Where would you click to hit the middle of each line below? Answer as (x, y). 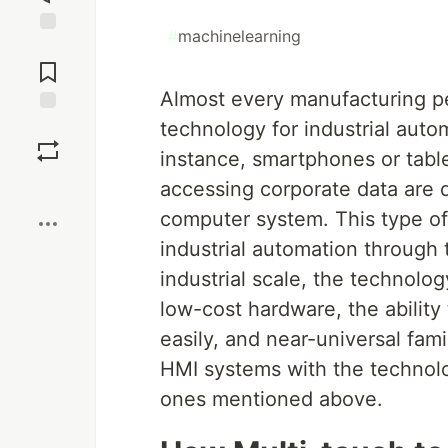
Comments (48, 64)
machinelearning (239, 36)
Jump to (48, 47)
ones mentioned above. (271, 399)
